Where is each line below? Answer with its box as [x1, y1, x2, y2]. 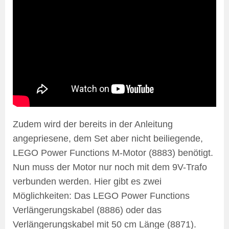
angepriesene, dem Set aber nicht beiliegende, [13, 133, 203, 144]
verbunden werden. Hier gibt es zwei [13, 176, 162, 187]
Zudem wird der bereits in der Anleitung [13, 119, 173, 130]
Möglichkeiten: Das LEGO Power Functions [13, 191, 190, 201]
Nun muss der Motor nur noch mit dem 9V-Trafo [13, 162, 207, 173]
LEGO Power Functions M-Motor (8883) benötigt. [13, 148, 213, 158]
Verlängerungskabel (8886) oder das [13, 205, 162, 216]
